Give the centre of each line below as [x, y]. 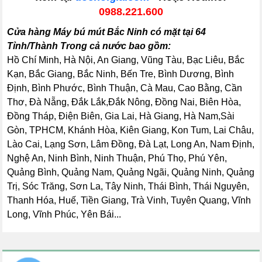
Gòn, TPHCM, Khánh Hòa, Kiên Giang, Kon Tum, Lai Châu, [131, 130]
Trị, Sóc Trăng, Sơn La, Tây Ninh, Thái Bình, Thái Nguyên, [128, 186]
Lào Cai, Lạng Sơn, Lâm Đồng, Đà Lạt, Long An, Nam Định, [131, 144]
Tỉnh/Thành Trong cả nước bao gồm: [89, 46]
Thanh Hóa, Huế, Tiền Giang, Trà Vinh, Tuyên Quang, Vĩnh [129, 200]
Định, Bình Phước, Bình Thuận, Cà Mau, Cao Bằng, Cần [125, 88]
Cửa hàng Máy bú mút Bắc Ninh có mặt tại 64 [107, 32]
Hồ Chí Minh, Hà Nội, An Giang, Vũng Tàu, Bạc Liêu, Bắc [126, 60]
